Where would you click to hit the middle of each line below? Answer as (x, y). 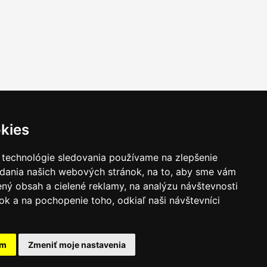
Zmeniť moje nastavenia (77, 245)
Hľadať (136, 252)
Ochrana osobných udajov (69, 252)
